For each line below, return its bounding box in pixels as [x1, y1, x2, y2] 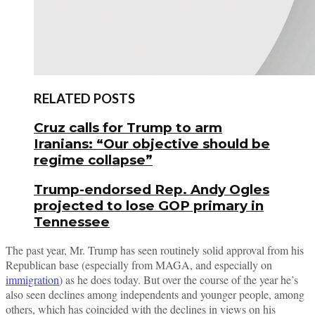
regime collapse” [34, 152, 153, 169]
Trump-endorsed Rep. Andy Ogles [34, 181, 269, 198]
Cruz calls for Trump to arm [34, 120, 222, 136]
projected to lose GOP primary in [34, 197, 264, 214]
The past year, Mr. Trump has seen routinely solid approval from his [6, 243, 304, 258]
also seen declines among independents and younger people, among [6, 287, 304, 302]
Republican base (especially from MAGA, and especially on [6, 257, 272, 273]
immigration [6, 272, 59, 288]
